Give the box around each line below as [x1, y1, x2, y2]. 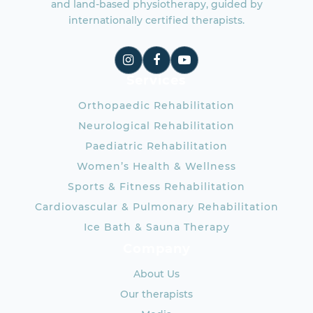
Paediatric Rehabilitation [85, 139, 228, 152]
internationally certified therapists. [68, 13, 245, 27]
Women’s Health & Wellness [77, 159, 236, 173]
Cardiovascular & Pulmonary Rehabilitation [34, 200, 279, 213]
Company [122, 240, 191, 256]
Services [126, 72, 187, 88]
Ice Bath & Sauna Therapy [83, 220, 230, 233]
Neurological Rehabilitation [78, 119, 235, 132]
